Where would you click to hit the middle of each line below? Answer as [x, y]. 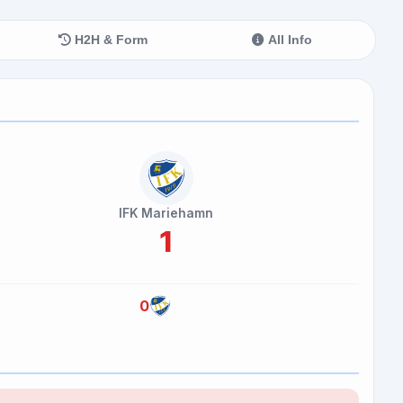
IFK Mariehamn [166, 213]
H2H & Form [110, 40]
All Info [289, 40]
